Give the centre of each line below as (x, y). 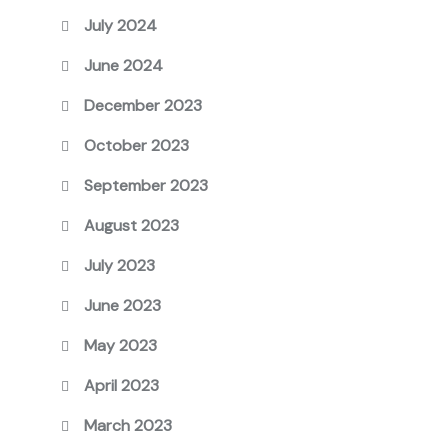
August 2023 (132, 225)
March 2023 (128, 425)
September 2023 (146, 185)
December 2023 (143, 105)
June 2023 (123, 305)
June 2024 (124, 65)
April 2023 (122, 385)
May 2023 (121, 345)
